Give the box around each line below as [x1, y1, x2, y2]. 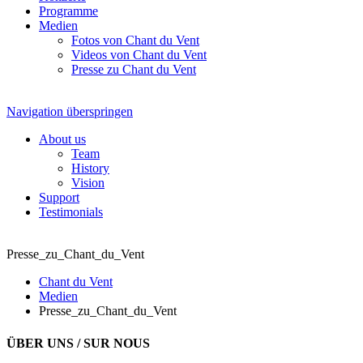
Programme [39, 4, 98, 19]
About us [39, 132, 86, 147]
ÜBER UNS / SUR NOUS [6, 335, 150, 350]
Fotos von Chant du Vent [71, 33, 199, 48]
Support [39, 190, 79, 205]
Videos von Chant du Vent [71, 48, 207, 62]
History [71, 161, 109, 176]
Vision [71, 176, 105, 190]
